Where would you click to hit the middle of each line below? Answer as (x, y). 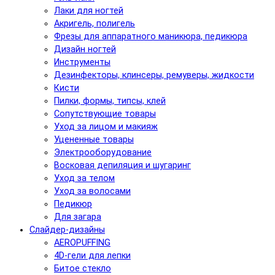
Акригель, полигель (95, 23)
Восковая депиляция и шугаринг (122, 165)
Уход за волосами (92, 191)
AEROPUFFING (82, 242)
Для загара (78, 217)
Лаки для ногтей (89, 10)
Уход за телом (84, 178)
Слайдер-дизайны (67, 230)
